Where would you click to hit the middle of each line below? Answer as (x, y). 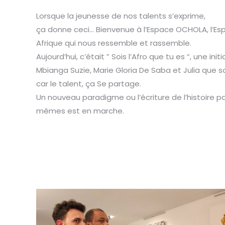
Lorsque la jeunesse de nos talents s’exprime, (121, 16)
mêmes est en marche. (80, 111)
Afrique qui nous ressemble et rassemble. (114, 43)
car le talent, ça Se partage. (89, 84)
